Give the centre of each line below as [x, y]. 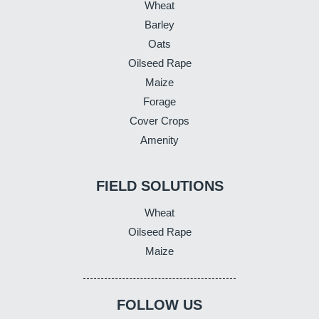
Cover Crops [159, 120]
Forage [159, 101]
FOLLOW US [159, 304]
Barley [159, 24]
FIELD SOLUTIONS [159, 185]
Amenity [159, 140]
